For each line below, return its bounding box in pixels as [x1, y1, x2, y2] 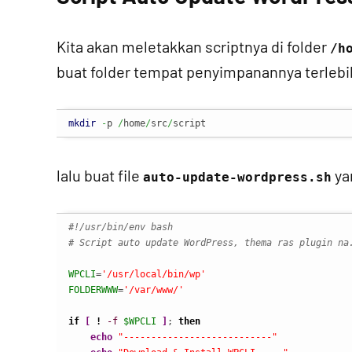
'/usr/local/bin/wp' [101, 269, 206, 280]
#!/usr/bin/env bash [68, 222, 173, 233]
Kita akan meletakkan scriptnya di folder [57, 37, 330, 56]
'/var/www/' [123, 284, 184, 295]
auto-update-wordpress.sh [143, 170, 332, 185]
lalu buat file [57, 166, 143, 185]
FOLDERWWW [68, 284, 118, 295]
